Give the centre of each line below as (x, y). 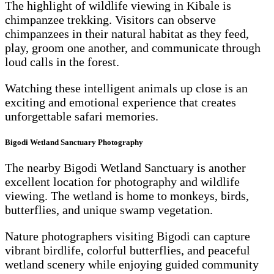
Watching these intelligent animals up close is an (126, 88)
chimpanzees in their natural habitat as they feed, (127, 34)
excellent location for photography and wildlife (122, 181)
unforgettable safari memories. (82, 117)
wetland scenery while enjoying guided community (132, 264)
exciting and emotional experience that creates (120, 102)
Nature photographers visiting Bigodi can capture (128, 236)
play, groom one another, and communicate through (133, 48)
